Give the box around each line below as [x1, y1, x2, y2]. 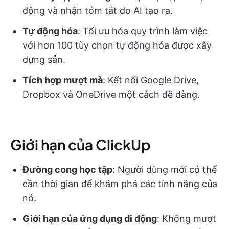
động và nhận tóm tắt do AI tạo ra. [22, 5, 173, 16]
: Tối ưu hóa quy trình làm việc [78, 25, 208, 36]
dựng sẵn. [22, 54, 65, 65]
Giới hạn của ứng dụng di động [22, 213, 157, 224]
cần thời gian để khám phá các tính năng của [22, 178, 217, 189]
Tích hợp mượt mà [22, 74, 103, 85]
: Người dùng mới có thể [112, 164, 217, 175]
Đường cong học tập [22, 164, 112, 175]
